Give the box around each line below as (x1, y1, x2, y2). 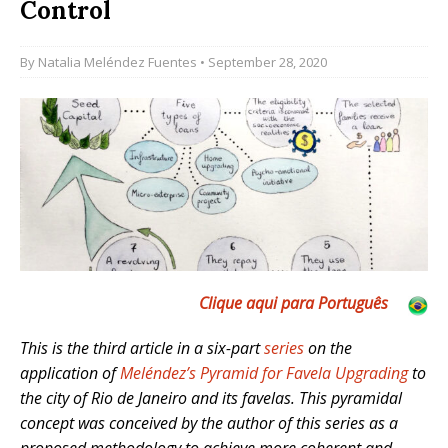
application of (20, 362, 120, 385)
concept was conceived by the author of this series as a (20, 412, 398, 435)
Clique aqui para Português (199, 292, 388, 315)
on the (304, 337, 352, 360)
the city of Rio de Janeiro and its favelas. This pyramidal (20, 387, 402, 410)
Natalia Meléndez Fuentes (38, 52, 197, 71)
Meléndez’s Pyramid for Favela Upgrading (120, 362, 408, 385)
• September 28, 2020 (197, 52, 327, 71)
